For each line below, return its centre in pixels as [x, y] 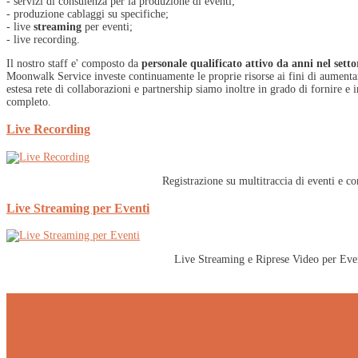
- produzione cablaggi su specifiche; [88, 14]
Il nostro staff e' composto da [74, 63]
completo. [29, 101]
